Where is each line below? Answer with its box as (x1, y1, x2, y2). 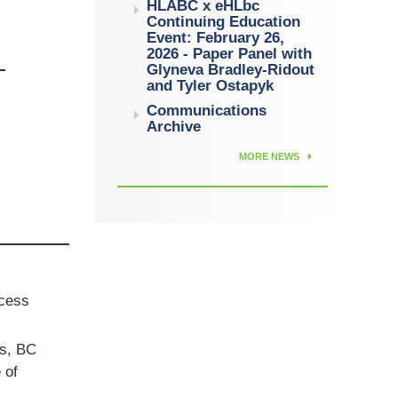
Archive (147, 118, 202, 135)
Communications (147, 102, 267, 119)
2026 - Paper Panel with (147, 45, 313, 62)
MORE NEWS (239, 151, 303, 162)
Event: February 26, (147, 29, 285, 46)
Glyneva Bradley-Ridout (147, 61, 315, 78)
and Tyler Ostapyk (147, 77, 275, 94)
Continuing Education (147, 13, 301, 30)
